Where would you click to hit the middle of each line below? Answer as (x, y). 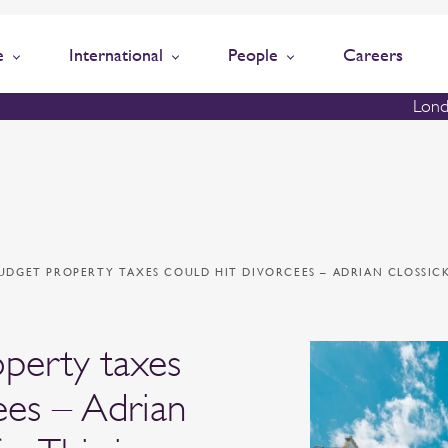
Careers (373, 54)
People (253, 54)
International (116, 54)
